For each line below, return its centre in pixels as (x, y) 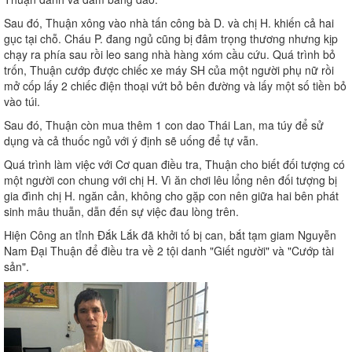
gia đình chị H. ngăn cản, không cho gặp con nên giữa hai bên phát (171, 196)
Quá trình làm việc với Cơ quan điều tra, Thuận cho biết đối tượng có (174, 165)
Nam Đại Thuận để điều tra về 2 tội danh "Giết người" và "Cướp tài (169, 251)
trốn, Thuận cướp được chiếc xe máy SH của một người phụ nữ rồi (169, 70)
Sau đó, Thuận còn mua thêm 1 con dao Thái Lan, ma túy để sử (164, 125)
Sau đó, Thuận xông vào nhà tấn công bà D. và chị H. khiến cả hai (169, 23)
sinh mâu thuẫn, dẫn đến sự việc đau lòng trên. (121, 212)
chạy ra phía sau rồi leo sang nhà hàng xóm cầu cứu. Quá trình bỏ (170, 55)
